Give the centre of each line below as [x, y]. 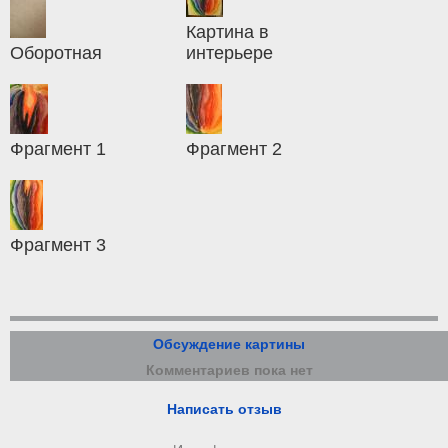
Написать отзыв [224, 409]
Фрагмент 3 [58, 245]
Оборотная [56, 53]
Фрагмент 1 [58, 149]
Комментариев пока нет [229, 370]
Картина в [228, 32]
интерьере [230, 53]
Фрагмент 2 [234, 149]
